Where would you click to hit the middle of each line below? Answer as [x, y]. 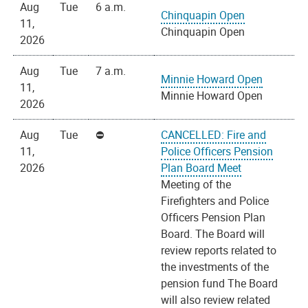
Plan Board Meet [201, 168]
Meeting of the [196, 185]
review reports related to [219, 251]
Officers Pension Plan [213, 218]
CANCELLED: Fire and [214, 135]
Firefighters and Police [215, 201]
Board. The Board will [213, 234]
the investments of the [215, 267]
